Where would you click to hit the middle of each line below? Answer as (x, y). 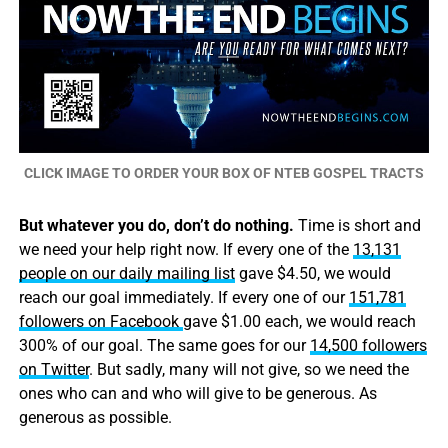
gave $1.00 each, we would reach (299, 322)
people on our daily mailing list (126, 274)
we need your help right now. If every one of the (185, 250)
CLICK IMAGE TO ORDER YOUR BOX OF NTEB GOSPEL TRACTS (223, 173)
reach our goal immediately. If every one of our (183, 298)
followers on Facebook (100, 322)
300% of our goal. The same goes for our (164, 346)
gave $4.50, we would (312, 274)
